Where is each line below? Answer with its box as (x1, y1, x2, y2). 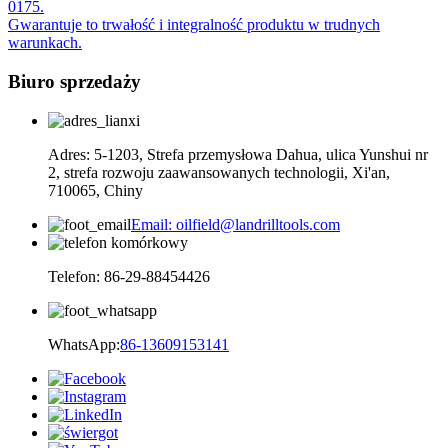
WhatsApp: (48, 335, 120, 353)
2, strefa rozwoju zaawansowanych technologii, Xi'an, (48, 163, 390, 181)
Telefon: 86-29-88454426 (48, 267, 210, 285)
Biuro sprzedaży (8, 70, 141, 92)
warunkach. (8, 34, 82, 52)
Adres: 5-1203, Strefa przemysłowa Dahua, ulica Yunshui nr (48, 145, 428, 163)
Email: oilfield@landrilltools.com (131, 215, 340, 233)
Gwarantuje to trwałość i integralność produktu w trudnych (8, 16, 380, 34)
